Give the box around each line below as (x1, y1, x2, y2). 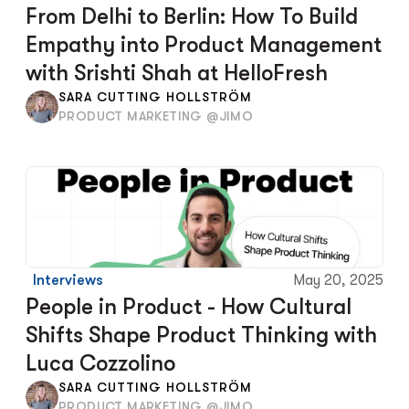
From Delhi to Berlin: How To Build (26, 4, 358, 29)
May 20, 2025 (293, 272, 383, 288)
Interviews (33, 272, 103, 288)
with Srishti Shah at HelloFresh (26, 60, 328, 86)
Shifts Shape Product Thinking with (26, 322, 377, 348)
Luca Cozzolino (26, 351, 175, 376)
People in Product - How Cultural (26, 294, 351, 320)
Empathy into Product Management (26, 32, 382, 58)
